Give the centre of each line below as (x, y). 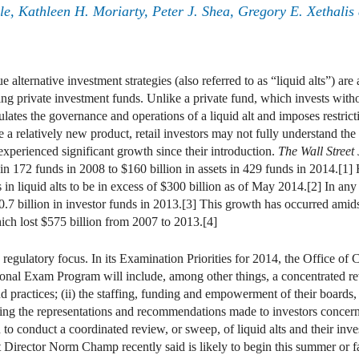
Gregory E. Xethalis (296, 12)
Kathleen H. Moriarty (81, 12)
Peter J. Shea (191, 12)
